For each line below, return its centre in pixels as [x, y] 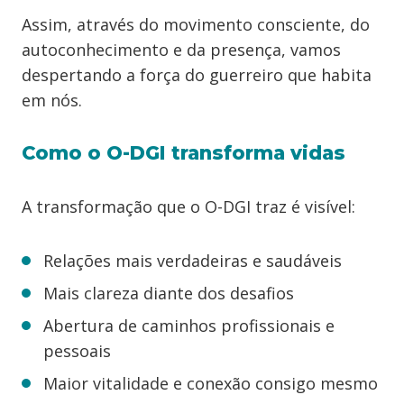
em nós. [52, 100]
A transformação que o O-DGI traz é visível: [188, 207]
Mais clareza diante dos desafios [169, 293]
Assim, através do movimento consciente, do [196, 24]
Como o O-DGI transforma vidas [184, 153]
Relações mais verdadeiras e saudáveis [193, 261]
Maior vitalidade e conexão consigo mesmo [211, 383]
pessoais [77, 351]
